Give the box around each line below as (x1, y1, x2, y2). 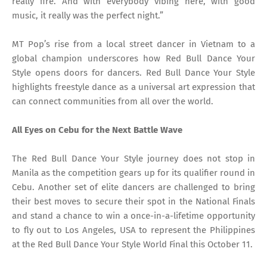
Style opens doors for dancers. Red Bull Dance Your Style (12, 67, 255, 79)
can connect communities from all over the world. (12, 96, 213, 107)
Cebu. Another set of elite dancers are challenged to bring (12, 182, 255, 193)
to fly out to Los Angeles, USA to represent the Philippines (12, 225, 255, 236)
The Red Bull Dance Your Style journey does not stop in (12, 153, 255, 164)
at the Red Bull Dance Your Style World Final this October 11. (12, 239, 253, 250)
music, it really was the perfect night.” (12, 10, 163, 21)
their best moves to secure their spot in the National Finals (12, 196, 255, 207)
